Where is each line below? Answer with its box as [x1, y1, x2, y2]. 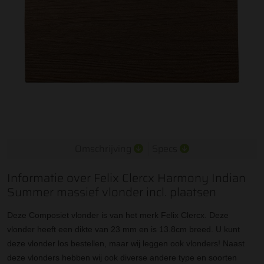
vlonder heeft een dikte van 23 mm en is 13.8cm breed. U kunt [7, 225, 240, 235]
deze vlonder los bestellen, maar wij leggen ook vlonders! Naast [7, 239, 245, 249]
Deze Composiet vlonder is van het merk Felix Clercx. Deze [7, 210, 229, 220]
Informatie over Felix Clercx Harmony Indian [7, 169, 246, 188]
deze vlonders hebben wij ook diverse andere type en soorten [7, 253, 237, 263]
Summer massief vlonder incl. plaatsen [7, 183, 216, 202]
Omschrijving [75, 141, 134, 157]
